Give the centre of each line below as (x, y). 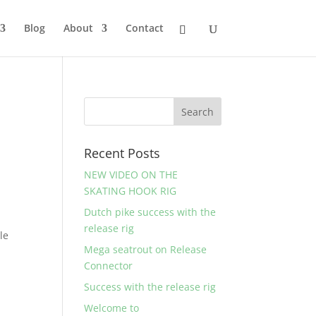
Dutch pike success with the (150, 212)
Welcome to (112, 308)
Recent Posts (122, 153)
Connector (109, 266)
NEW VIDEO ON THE (131, 175)
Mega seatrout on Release (146, 249)
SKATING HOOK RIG (130, 191)
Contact (144, 28)
